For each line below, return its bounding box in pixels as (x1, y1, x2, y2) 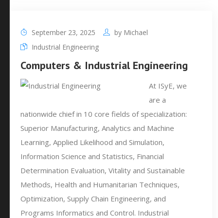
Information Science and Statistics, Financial (20, 151, 164, 161)
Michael (124, 28, 148, 37)
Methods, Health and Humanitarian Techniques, (20, 180, 180, 189)
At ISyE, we (149, 81, 187, 91)
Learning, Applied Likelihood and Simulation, (20, 137, 164, 147)
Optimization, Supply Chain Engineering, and (20, 194, 166, 203)
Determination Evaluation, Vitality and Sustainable (20, 165, 185, 175)
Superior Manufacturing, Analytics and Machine (20, 123, 174, 133)
